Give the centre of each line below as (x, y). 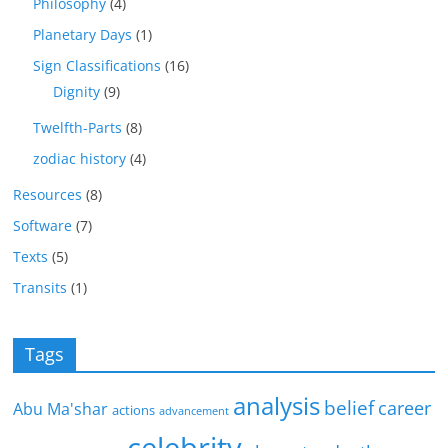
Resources (48, 195)
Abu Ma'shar (61, 409)
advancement (194, 411)
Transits (40, 288)
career (405, 408)
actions (134, 410)
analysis (277, 406)
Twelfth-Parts (78, 128)
